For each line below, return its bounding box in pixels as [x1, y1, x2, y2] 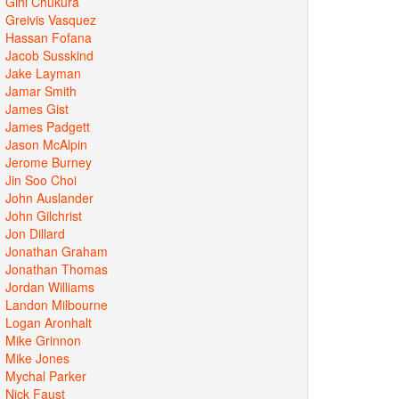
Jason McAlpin [5, 134, 87, 153]
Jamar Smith [5, 81, 77, 100]
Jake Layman [5, 63, 81, 82]
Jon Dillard [5, 224, 65, 242]
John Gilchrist [5, 206, 82, 224]
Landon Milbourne [5, 295, 108, 313]
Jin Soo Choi [5, 170, 77, 189]
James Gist [5, 99, 69, 118]
